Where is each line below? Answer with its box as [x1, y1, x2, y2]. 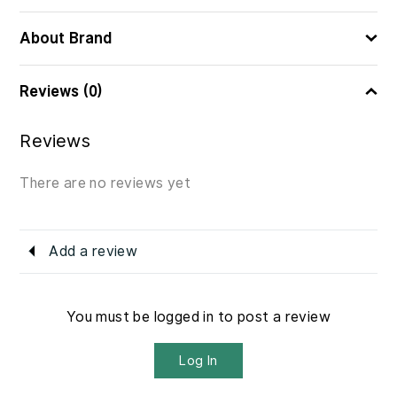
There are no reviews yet [19, 172, 191, 193]
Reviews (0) [19, 80, 104, 103]
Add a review [49, 240, 138, 261]
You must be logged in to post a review [66, 306, 331, 327]
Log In [179, 350, 218, 370]
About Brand [19, 27, 113, 50]
